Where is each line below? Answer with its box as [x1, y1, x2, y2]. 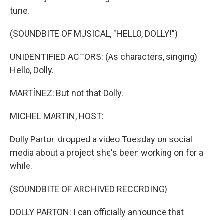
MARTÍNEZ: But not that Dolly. [10, 88, 123, 98]
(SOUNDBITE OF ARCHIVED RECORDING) [10, 184, 167, 194]
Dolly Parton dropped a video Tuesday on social [10, 134, 192, 144]
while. [10, 161, 32, 171]
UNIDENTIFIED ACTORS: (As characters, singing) [10, 52, 197, 62]
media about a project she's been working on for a [10, 147, 203, 158]
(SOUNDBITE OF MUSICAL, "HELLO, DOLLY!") [10, 28, 178, 39]
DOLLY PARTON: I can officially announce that [10, 207, 184, 217]
